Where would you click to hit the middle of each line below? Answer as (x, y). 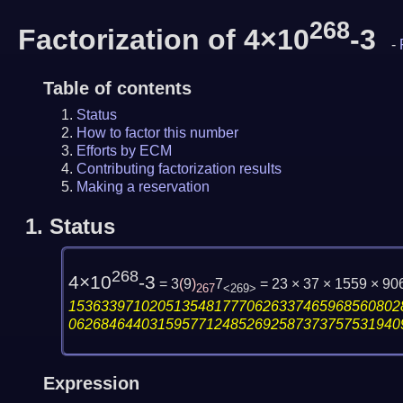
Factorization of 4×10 (164, 39)
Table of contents (117, 88)
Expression (91, 383)
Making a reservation (143, 186)
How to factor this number (157, 132)
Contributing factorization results (179, 168)
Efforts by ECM (124, 150)
